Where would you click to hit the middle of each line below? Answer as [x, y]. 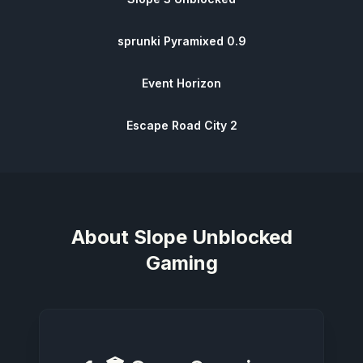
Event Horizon [181, 83]
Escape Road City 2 [181, 125]
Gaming [181, 263]
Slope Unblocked [213, 237]
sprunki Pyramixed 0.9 [181, 41]
